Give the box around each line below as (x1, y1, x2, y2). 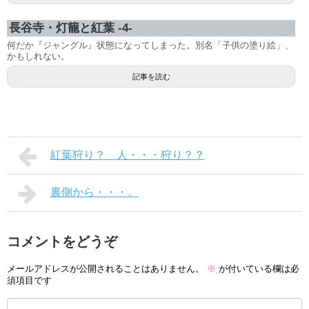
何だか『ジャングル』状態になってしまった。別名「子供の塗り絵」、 (7, 40, 294, 51)
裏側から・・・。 (50, 186, 139, 199)
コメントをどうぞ (7, 234, 117, 250)
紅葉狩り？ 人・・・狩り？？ (50, 149, 205, 161)
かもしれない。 (7, 51, 70, 62)
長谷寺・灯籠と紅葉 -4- (9, 21, 132, 35)
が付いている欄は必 (216, 263, 299, 274)
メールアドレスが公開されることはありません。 (7, 263, 204, 274)
